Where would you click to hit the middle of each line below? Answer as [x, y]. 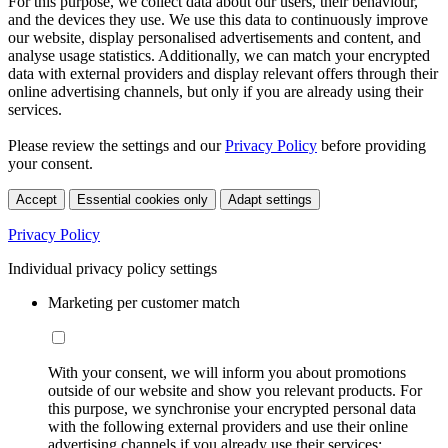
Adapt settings [270, 200]
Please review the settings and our [116, 146]
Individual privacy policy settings [112, 269]
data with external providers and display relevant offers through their [223, 74]
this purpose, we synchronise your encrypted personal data [232, 409]
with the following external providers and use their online [228, 427]
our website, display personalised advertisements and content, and [214, 38]
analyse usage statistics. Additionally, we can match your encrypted [219, 56]
